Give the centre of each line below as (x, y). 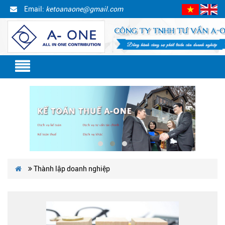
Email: (34, 9)
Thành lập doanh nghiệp (71, 168)
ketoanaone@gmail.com (84, 9)
